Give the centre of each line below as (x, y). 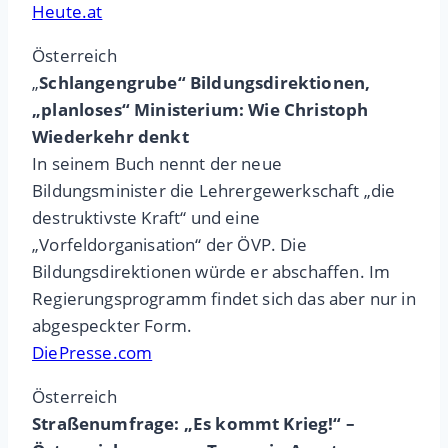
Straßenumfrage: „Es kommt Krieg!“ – (193, 424)
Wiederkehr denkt (110, 137)
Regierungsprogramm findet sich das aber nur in (224, 299)
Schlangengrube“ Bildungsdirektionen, (205, 83)
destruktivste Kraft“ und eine (146, 218)
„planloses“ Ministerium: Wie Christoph (200, 110)
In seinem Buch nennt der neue (157, 164)
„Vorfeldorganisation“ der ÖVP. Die (169, 245)
